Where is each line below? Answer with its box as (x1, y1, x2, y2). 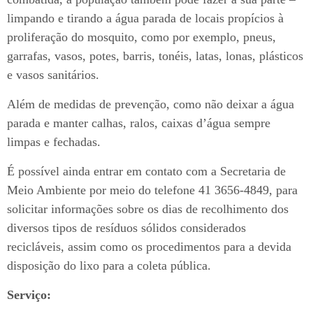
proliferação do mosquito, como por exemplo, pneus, (7, 30, 276, 45)
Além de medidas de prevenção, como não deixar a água (7, 97, 294, 112)
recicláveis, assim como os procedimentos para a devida (7, 240, 291, 254)
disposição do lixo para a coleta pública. (7, 259, 211, 273)
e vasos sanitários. (7, 68, 99, 82)
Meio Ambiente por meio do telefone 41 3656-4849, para (7, 183, 298, 198)
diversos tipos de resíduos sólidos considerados (7, 221, 246, 235)
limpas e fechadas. (7, 135, 101, 150)
